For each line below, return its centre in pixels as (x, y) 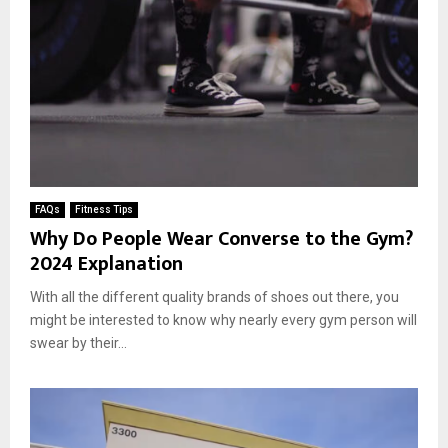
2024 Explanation (106, 263)
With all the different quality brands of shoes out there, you (214, 296)
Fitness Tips (104, 209)
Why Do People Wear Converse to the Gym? (221, 238)
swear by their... (78, 342)
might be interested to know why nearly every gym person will (223, 319)
